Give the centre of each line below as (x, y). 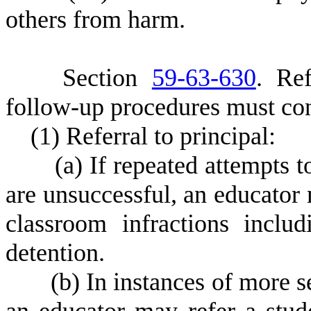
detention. (55, 253)
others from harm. (95, 19)
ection (114, 78)
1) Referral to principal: (157, 136)
